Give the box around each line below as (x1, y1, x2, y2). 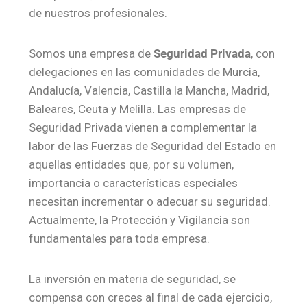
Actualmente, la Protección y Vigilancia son (29, 213, 250, 228)
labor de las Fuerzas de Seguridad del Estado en (29, 139, 276, 153)
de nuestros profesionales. (29, 6, 167, 21)
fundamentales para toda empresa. (29, 232, 210, 246)
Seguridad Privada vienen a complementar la (29, 121, 257, 135)
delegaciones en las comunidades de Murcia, (29, 65, 260, 79)
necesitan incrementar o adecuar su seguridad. (29, 195, 271, 209)
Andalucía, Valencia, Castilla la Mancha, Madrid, (29, 84, 269, 98)
